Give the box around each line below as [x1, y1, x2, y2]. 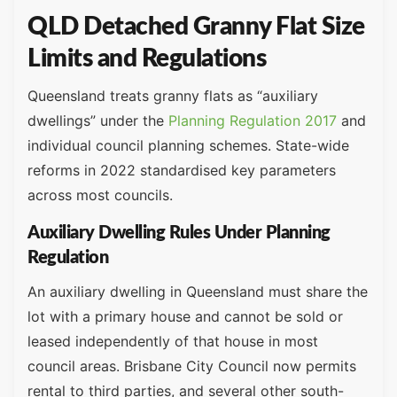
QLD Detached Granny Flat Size [27, 14, 365, 40]
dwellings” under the [27, 112, 164, 130]
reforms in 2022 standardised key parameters [27, 161, 336, 180]
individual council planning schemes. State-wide [27, 136, 349, 155]
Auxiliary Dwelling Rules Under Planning [27, 223, 331, 242]
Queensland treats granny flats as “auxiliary [27, 87, 318, 105]
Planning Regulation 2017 [168, 112, 337, 130]
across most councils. [27, 186, 173, 205]
